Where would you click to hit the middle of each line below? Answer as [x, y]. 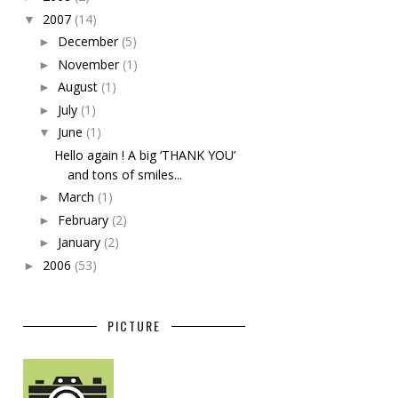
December [89, 41]
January [80, 242]
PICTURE [134, 325]
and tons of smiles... [124, 174]
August [79, 87]
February [84, 219]
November [90, 64]
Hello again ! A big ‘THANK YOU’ [144, 155]
